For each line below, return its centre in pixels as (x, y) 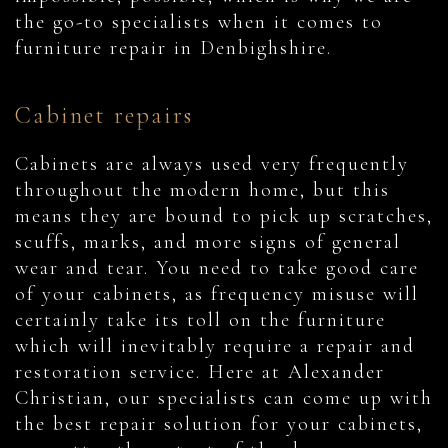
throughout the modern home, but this (202, 190)
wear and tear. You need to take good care (217, 268)
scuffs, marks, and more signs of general (208, 242)
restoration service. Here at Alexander (200, 372)
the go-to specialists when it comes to (199, 22)
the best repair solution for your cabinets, (219, 424)
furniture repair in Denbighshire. (177, 48)
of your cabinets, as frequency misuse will (217, 294)
